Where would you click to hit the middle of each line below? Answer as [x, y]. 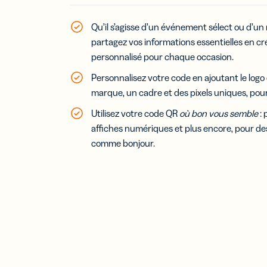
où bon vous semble [219, 113]
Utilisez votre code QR [135, 113]
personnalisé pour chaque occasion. [162, 56]
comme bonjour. [123, 143]
